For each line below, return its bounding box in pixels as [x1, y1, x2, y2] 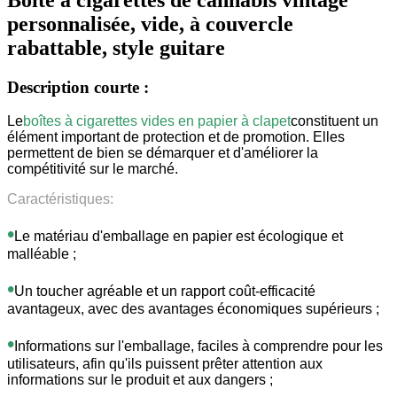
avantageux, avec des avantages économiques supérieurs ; [7, 301, 379, 317]
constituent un [291, 113, 378, 129]
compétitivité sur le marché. [7, 161, 178, 177]
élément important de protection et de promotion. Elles [7, 129, 345, 145]
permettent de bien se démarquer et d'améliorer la [7, 145, 318, 161]
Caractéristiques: [7, 191, 113, 207]
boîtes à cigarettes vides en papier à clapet [23, 113, 291, 129]
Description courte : [7, 77, 149, 97]
